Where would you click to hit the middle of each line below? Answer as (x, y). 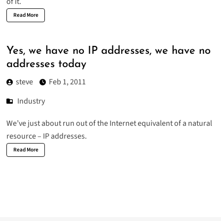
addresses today (46, 64)
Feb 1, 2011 (67, 82)
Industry (31, 101)
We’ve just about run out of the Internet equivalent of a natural (109, 124)
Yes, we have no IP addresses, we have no (108, 51)
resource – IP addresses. (46, 136)
